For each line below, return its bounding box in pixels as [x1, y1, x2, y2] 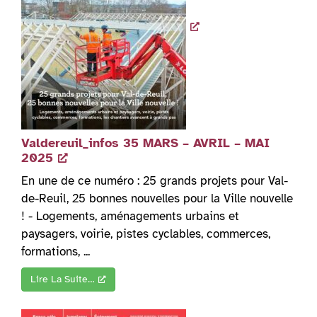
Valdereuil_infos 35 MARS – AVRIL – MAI [21, 135, 270, 151]
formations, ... [21, 244, 90, 260]
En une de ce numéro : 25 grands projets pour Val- [21, 173, 288, 189]
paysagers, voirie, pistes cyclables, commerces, [21, 226, 270, 242]
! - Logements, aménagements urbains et [21, 209, 239, 224]
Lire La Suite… [30, 273, 95, 286]
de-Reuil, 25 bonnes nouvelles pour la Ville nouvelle [21, 191, 293, 207]
